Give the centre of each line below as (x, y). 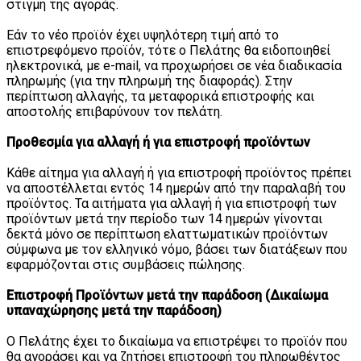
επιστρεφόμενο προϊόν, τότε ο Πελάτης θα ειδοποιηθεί (168, 50)
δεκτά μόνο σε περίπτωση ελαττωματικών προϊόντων (167, 234)
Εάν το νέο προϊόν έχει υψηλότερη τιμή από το (143, 35)
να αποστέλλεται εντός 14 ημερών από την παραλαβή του (176, 188)
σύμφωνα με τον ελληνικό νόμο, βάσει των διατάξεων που (177, 249)
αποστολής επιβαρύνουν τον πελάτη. (114, 111)
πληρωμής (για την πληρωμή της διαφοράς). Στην (149, 81)
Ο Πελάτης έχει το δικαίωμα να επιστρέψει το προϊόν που (177, 341)
